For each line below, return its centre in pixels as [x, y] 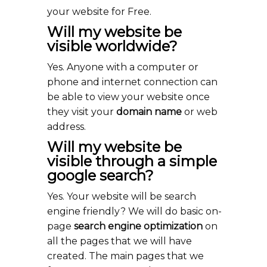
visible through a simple [132, 161]
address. [66, 127]
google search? [100, 176]
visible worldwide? [112, 46]
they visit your [82, 112]
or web [200, 112]
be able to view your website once [128, 97]
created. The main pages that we [125, 256]
